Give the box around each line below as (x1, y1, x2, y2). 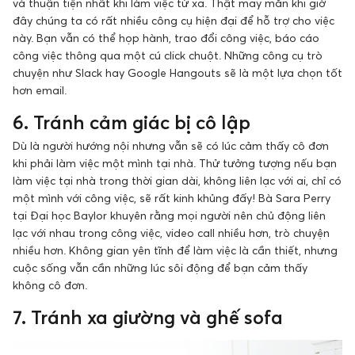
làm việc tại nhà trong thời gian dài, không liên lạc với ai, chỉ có (13, 173, 342, 187)
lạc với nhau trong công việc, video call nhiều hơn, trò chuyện (13, 225, 330, 239)
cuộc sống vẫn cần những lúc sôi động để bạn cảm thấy (13, 260, 307, 274)
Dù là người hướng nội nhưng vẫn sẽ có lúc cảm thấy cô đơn (13, 138, 329, 152)
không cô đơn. (13, 277, 87, 292)
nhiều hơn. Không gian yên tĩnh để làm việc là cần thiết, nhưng (13, 242, 338, 257)
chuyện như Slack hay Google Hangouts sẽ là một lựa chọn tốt (13, 65, 342, 79)
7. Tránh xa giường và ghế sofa (13, 305, 283, 328)
